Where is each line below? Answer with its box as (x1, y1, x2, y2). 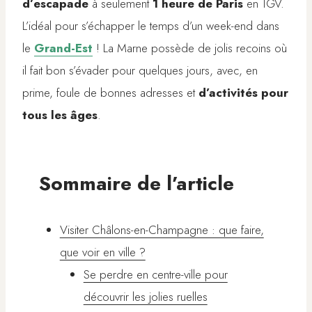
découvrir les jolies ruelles (83, 288, 208, 306)
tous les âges (22, 107, 97, 124)
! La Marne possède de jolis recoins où (93, 40, 287, 57)
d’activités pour (198, 84, 288, 102)
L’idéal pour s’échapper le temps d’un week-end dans (22, 17, 279, 35)
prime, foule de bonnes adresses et (22, 84, 198, 102)
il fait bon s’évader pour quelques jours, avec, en (22, 62, 258, 79)
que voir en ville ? (59, 244, 146, 261)
